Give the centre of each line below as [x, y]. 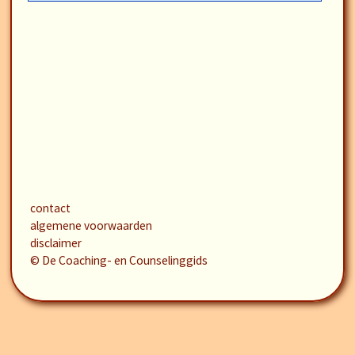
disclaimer [55, 243]
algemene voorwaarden [91, 225]
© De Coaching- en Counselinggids [118, 260]
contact [50, 208]
